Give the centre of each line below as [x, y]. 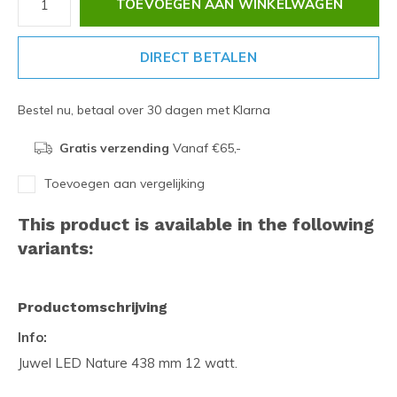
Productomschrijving [93, 307]
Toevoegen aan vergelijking [125, 183]
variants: [55, 248]
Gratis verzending [114, 148]
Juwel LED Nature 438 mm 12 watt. [128, 363]
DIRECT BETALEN [198, 57]
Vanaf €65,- [205, 148]
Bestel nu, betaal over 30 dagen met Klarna [144, 110]
